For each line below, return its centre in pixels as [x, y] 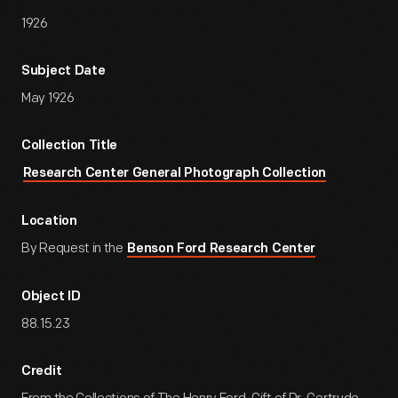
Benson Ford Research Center [222, 249]
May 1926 [48, 98]
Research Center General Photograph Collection [174, 174]
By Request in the [74, 248]
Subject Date [64, 72]
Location [49, 222]
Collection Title [70, 146]
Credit [42, 372]
